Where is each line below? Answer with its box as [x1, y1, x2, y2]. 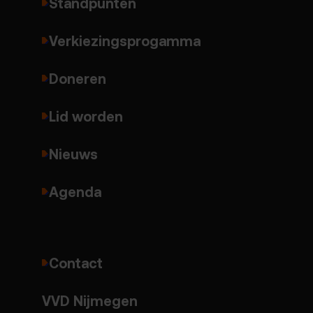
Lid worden [49, 108, 123, 124]
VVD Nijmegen [42, 292, 138, 309]
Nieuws [49, 145, 98, 162]
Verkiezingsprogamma [49, 32, 201, 49]
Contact [49, 254, 103, 271]
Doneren [49, 70, 106, 87]
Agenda [49, 183, 101, 200]
